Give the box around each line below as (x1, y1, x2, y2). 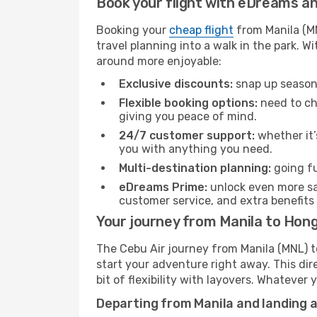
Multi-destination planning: (119, 161, 271, 175)
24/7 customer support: (119, 129, 255, 142)
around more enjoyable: (96, 54, 221, 68)
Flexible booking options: (119, 96, 258, 110)
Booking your (96, 23, 169, 37)
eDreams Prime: (119, 180, 207, 194)
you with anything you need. (119, 142, 272, 156)
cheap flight (169, 23, 234, 37)
